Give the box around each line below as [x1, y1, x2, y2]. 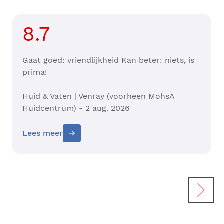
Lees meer [22, 128, 63, 138]
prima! [22, 67, 49, 77]
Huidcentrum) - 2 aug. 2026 [22, 103, 130, 113]
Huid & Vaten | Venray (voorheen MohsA [22, 91, 175, 101]
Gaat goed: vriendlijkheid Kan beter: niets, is [22, 55, 194, 65]
